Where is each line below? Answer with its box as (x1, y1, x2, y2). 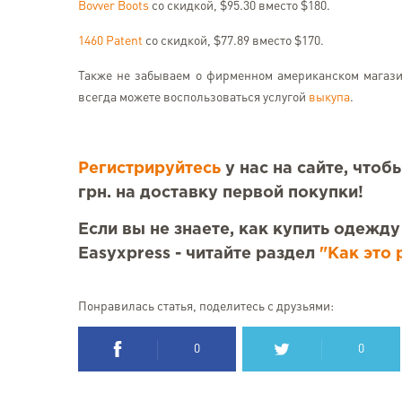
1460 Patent (78, 35, 143, 48)
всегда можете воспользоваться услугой (78, 92, 309, 104)
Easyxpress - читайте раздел (78, 246, 319, 261)
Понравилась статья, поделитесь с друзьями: (78, 301, 334, 313)
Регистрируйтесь (78, 162, 221, 176)
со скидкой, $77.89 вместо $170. (143, 35, 324, 48)
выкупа (309, 92, 350, 104)
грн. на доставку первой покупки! (78, 186, 363, 200)
